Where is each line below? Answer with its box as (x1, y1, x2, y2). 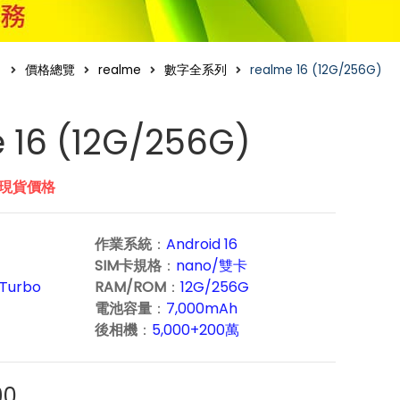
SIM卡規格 (95, 255, 162, 276)
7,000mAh (166, 298, 237, 319)
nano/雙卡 (176, 255, 247, 276)
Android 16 (166, 234, 237, 254)
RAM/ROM (95, 277, 166, 297)
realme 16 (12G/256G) (250, 62, 382, 79)
